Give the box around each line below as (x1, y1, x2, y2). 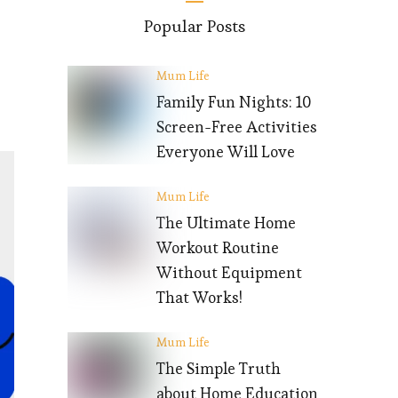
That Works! (156, 287, 243, 308)
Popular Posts (143, 15, 245, 38)
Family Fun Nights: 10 (156, 92, 312, 113)
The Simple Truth (156, 358, 281, 379)
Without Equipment (156, 262, 302, 283)
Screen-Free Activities (156, 116, 317, 138)
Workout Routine (156, 237, 279, 259)
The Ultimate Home (156, 212, 296, 234)
